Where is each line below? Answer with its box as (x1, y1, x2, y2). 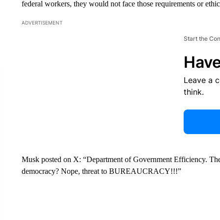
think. (183, 87, 204, 97)
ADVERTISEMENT (21, 20, 62, 26)
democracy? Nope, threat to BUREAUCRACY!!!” (21, 167, 181, 175)
